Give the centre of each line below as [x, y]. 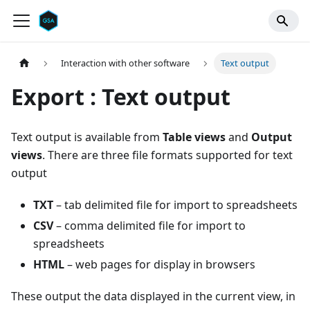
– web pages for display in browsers [160, 265]
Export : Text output [121, 97]
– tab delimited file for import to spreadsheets [175, 205]
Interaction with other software [126, 63]
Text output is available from [87, 137]
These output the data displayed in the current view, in [153, 297]
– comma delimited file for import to [149, 226]
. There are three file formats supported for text [167, 155]
